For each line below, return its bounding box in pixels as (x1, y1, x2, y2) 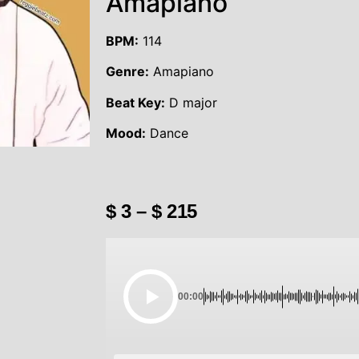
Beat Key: (106, 94, 166, 111)
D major (165, 94, 218, 111)
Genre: (106, 63, 150, 80)
